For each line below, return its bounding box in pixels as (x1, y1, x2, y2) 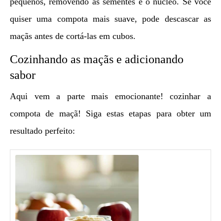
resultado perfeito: (10, 125, 75, 136)
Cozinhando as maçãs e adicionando (10, 52, 184, 66)
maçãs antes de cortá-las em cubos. (10, 31, 136, 41)
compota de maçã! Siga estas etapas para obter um (10, 108, 211, 118)
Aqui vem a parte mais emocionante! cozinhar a (10, 91, 211, 101)
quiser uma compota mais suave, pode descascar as (10, 13, 211, 24)
